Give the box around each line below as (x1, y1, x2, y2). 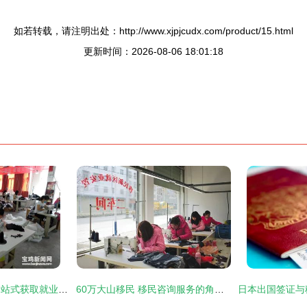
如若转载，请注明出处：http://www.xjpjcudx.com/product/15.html (14, 25, 293, 36)
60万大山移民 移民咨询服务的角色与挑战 (214, 284, 224, 295)
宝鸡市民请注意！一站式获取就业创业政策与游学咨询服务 (58, 284, 68, 295)
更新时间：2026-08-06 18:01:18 (84, 46, 223, 57)
